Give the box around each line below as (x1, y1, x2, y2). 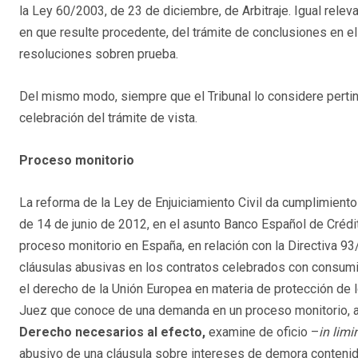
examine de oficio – (205, 324, 319, 340)
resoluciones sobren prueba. (19, 46, 178, 62)
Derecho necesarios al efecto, (19, 324, 205, 340)
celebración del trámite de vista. (19, 110, 197, 126)
